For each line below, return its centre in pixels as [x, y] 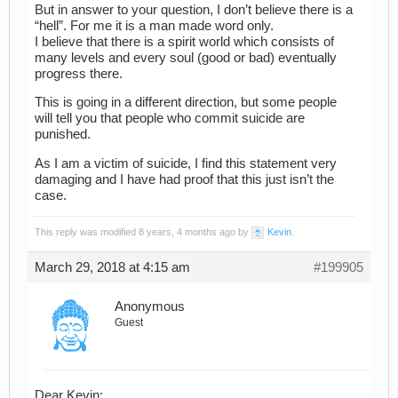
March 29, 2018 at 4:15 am [112, 268]
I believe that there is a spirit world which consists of [184, 41]
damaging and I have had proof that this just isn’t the [184, 179]
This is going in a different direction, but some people [186, 103]
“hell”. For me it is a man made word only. [154, 25]
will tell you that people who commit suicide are [170, 119]
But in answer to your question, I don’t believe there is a [194, 9]
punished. [63, 135]
